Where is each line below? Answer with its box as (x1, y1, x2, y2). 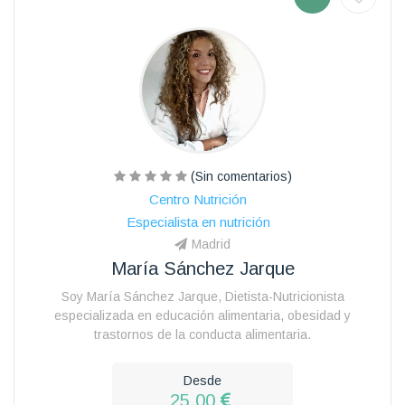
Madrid (192, 236, 231, 251)
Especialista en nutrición (126, 213, 270, 230)
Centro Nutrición (149, 191, 247, 207)
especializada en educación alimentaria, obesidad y (54, 307, 351, 323)
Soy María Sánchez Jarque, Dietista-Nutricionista (61, 288, 344, 304)
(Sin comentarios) (186, 168, 292, 184)
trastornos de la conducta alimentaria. (94, 326, 311, 342)
